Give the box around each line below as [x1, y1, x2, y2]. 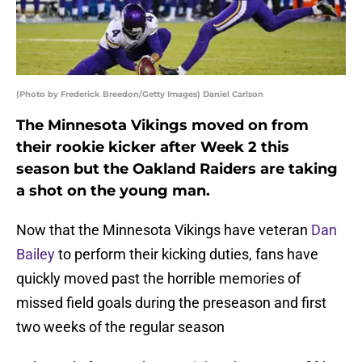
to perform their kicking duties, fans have [55, 246, 318, 263]
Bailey [16, 246, 55, 263]
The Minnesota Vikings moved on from [16, 116, 309, 135]
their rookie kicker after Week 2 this [16, 138, 289, 157]
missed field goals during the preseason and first [16, 294, 326, 312]
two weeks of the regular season [16, 318, 225, 336]
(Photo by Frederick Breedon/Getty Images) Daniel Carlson [16, 89, 263, 100]
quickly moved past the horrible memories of [16, 270, 301, 288]
